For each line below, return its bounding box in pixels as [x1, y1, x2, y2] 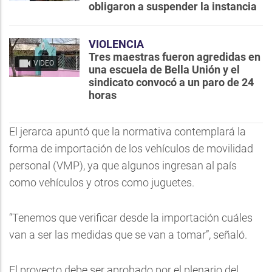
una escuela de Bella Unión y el [89, 63, 240, 76]
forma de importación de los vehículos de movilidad [9, 142, 253, 155]
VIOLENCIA [89, 38, 144, 50]
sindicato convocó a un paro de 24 [89, 76, 254, 89]
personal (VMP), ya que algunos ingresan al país [9, 159, 237, 172]
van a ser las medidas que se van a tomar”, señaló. [9, 228, 247, 241]
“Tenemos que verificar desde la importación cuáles [9, 211, 253, 224]
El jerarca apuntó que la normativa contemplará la [9, 125, 246, 138]
